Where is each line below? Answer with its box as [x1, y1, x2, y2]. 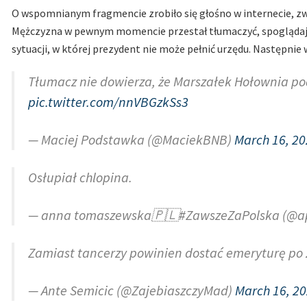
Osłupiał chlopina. [28, 168, 132, 186]
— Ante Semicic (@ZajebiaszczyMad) [28, 281, 235, 299]
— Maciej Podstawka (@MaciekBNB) [28, 130, 234, 148]
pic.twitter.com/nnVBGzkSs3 [28, 93, 188, 110]
